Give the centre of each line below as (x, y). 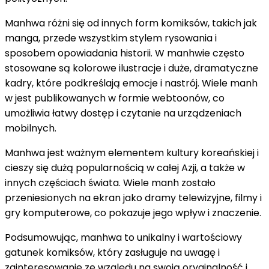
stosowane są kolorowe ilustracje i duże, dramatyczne (131, 68)
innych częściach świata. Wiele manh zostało (110, 183)
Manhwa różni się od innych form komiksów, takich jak (131, 23)
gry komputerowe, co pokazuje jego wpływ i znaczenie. (133, 213)
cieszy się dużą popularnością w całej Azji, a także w (125, 168)
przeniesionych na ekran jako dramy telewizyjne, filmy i (133, 198)
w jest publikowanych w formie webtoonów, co (115, 98)
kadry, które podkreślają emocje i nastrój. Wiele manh (131, 83)
